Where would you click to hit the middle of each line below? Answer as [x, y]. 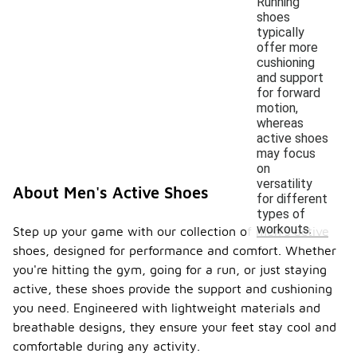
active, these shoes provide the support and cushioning [173, 288]
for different [292, 198]
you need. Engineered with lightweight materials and [167, 308]
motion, [277, 108]
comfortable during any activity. [106, 346]
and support [290, 77]
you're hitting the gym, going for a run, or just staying [170, 269]
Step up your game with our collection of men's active [171, 231]
